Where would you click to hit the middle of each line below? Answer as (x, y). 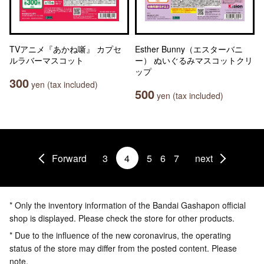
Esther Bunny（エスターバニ (189, 49)
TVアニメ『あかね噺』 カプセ (65, 49)
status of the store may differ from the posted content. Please (123, 248)
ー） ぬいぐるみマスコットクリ (194, 60)
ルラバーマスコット (47, 60)
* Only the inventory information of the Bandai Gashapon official (128, 205)
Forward (69, 158)
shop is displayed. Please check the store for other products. (122, 218)
